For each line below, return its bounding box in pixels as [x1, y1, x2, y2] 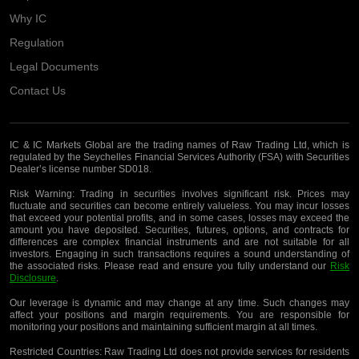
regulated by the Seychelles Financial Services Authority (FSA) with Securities [10, 151, 349, 163]
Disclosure [10, 272, 56, 284]
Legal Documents [10, 60, 99, 74]
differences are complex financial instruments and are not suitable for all [10, 236, 349, 248]
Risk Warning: [10, 188, 75, 200]
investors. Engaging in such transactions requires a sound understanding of [10, 248, 349, 260]
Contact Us [10, 84, 66, 98]
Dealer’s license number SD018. [10, 163, 151, 175]
